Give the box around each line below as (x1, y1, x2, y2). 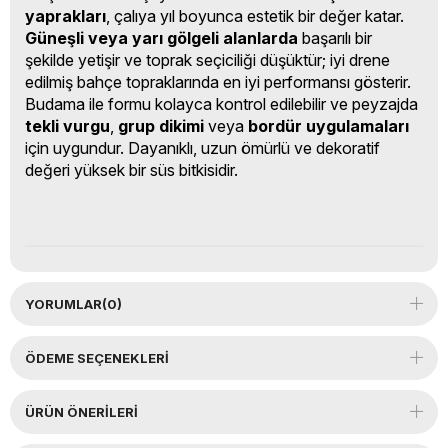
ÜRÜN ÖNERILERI (25, 404, 138, 421)
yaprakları (25, 6, 106, 27)
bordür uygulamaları (248, 116, 409, 137)
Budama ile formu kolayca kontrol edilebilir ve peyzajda (25, 94, 418, 115)
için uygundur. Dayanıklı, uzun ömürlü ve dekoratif (25, 138, 380, 159)
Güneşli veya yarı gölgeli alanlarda (25, 28, 298, 49)
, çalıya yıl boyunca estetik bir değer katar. (106, 6, 404, 27)
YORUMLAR (25, 296, 102, 313)
